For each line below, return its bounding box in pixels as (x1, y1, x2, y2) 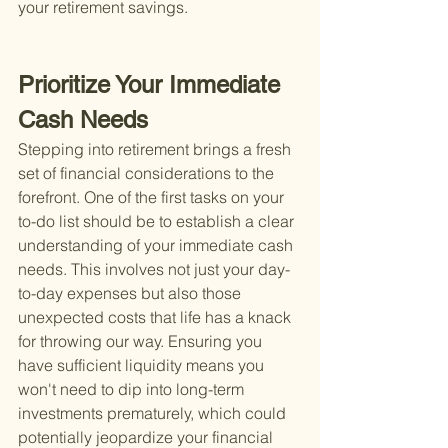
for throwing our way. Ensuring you (18, 331, 266, 352)
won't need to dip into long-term (18, 379, 248, 400)
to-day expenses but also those (18, 283, 245, 304)
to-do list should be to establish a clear (18, 211, 298, 232)
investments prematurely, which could (18, 403, 290, 424)
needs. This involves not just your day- (18, 259, 290, 280)
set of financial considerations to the (18, 163, 278, 184)
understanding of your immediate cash (18, 235, 297, 256)
